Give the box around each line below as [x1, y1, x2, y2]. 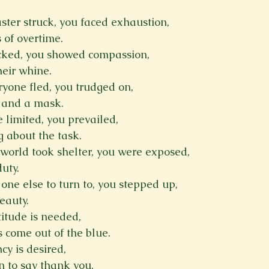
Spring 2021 [65, 65, 112, 77]
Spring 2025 [156, 17, 203, 29]
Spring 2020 [84, 17, 131, 29]
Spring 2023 [13, 17, 60, 29]
